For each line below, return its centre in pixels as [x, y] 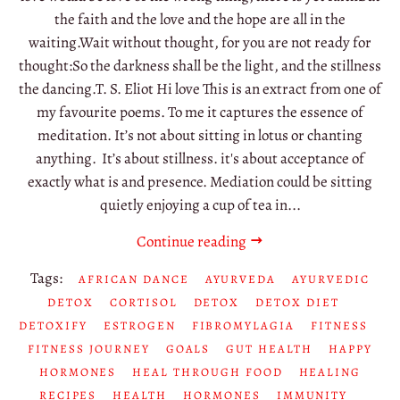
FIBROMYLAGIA [243, 325]
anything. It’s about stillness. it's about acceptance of [200, 158]
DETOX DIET [297, 302]
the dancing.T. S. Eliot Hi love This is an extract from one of [200, 88]
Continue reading [192, 241]
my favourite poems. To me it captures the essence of [200, 112]
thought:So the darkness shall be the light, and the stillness [200, 65]
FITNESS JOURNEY [89, 348]
